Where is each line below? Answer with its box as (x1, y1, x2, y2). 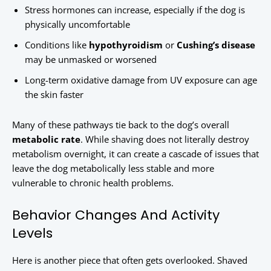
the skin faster (25, 88, 83, 101)
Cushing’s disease (177, 39, 255, 51)
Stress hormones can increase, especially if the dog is (25, 4, 245, 16)
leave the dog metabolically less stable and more (12, 162, 214, 175)
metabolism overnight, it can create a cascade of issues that (12, 148, 259, 160)
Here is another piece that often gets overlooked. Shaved (12, 254, 247, 267)
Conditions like (25, 39, 89, 51)
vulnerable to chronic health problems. (12, 177, 174, 189)
